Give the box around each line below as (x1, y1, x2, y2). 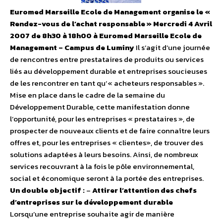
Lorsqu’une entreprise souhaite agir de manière (10, 208, 174, 220)
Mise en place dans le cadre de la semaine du (10, 89, 165, 101)
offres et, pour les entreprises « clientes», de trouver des (10, 137, 203, 149)
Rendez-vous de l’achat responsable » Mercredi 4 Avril (10, 18, 212, 30)
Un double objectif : (10, 184, 85, 196)
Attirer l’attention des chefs (92, 184, 197, 196)
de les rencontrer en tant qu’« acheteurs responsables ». (10, 77, 204, 89)
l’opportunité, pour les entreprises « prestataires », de (10, 113, 195, 125)
